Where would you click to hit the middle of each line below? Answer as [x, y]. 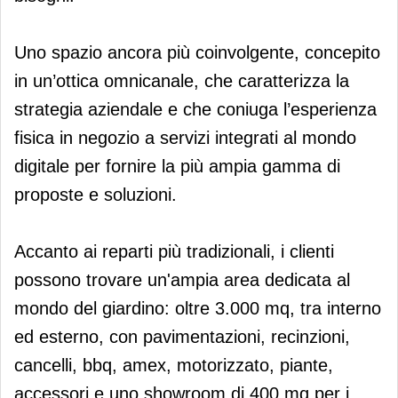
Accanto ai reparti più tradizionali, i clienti [174, 251]
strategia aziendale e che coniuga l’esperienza [195, 109]
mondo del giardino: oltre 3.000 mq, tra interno [198, 308]
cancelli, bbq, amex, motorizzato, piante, [174, 365]
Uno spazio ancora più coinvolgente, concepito [197, 52]
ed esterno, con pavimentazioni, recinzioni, [182, 336]
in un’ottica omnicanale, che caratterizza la [182, 80]
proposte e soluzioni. [96, 194]
